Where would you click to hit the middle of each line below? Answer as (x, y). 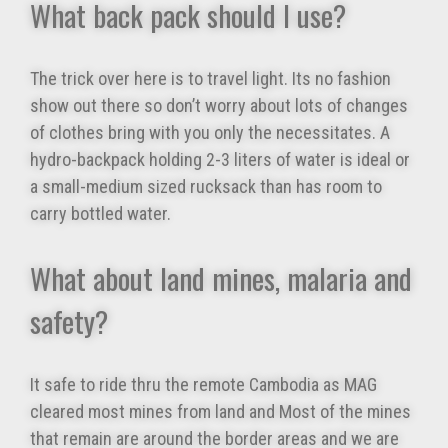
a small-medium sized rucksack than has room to (206, 187)
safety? (69, 321)
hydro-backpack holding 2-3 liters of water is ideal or (220, 160)
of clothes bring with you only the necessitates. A (210, 133)
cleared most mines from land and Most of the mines (220, 412)
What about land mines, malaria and (221, 278)
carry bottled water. (100, 214)
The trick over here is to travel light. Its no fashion (210, 79)
